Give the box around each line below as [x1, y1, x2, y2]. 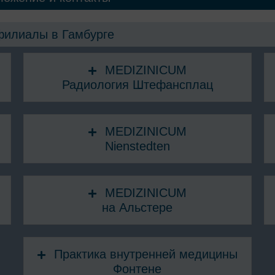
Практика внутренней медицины [53, 247, 238, 261]
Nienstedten [104, 139, 170, 153]
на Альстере [102, 200, 173, 214]
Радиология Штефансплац [61, 77, 213, 91]
